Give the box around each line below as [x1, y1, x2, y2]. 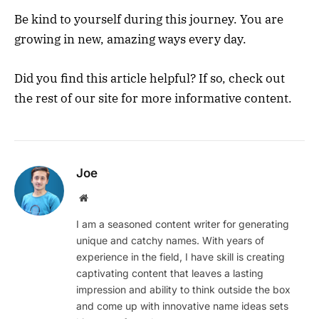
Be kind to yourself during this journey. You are [14, 11, 283, 28]
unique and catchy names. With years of [76, 234, 264, 246]
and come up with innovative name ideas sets [76, 299, 288, 312]
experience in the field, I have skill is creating [76, 250, 285, 263]
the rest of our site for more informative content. [14, 90, 292, 106]
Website [87, 192, 119, 202]
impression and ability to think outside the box [76, 283, 291, 296]
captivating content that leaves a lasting [76, 266, 263, 279]
